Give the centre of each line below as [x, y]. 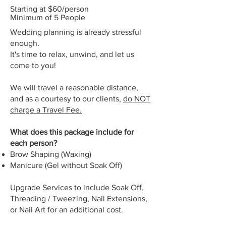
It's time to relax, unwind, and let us [72, 54]
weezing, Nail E [84, 198]
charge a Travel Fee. [46, 109]
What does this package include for [72, 132]
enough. [25, 43]
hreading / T [36, 198]
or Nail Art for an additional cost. [67, 209]
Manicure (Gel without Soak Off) [66, 165]
